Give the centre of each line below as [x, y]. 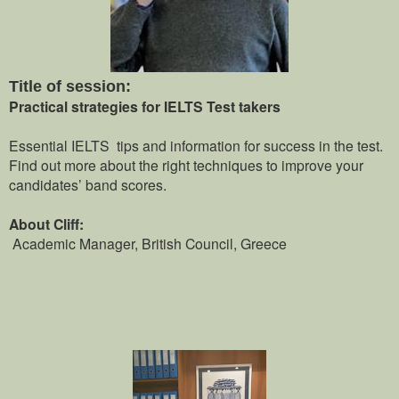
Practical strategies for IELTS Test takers [145, 106]
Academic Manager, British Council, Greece [148, 243]
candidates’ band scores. [88, 184]
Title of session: [70, 86]
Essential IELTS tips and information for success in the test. [196, 145]
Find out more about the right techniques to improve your [186, 164]
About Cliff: [46, 224]
